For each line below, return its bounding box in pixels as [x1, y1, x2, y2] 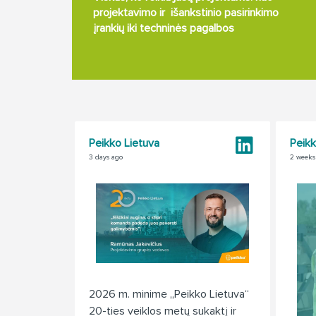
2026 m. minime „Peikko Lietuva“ [89, 287, 249, 302]
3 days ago [89, 153, 123, 162]
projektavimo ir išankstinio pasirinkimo [93, 6, 279, 20]
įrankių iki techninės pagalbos [93, 21, 234, 35]
